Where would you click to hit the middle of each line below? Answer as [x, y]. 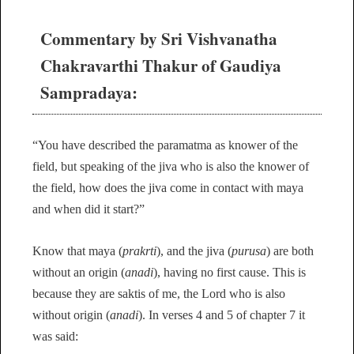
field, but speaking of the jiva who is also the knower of [171, 167]
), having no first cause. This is [230, 272]
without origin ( [71, 314]
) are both [290, 250]
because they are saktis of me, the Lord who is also [159, 293]
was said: [55, 336]
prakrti [139, 250]
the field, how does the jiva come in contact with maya [168, 188]
